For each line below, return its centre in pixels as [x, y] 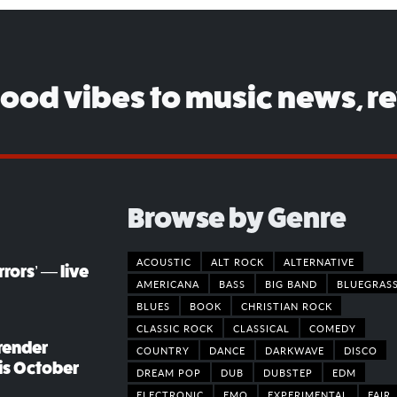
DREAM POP [169, 372]
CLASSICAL [261, 327]
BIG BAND [291, 283]
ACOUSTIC [164, 261]
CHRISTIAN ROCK [287, 305]
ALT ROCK [237, 261]
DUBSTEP [288, 372]
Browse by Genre [237, 218]
